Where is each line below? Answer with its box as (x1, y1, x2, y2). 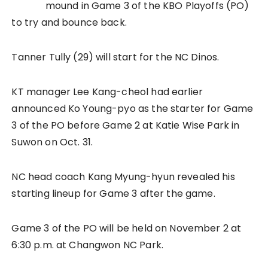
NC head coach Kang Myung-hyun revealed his (11, 170, 235, 184)
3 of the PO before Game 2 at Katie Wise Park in (11, 118, 240, 133)
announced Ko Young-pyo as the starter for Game (11, 102, 254, 116)
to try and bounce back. (11, 16, 127, 30)
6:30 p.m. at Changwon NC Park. (11, 238, 163, 252)
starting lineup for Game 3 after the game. (11, 187, 215, 201)
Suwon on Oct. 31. (11, 135, 93, 150)
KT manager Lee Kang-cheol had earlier (11, 85, 203, 99)
